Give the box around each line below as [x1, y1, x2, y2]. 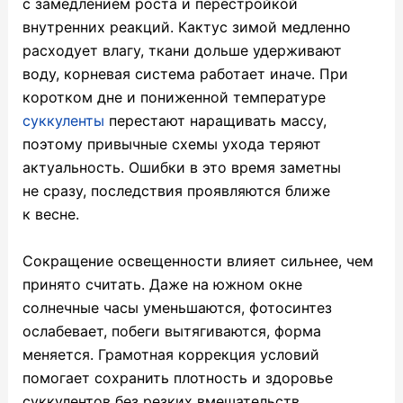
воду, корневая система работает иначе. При [22, 65, 348, 84]
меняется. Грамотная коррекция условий [22, 345, 319, 363]
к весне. [22, 205, 79, 224]
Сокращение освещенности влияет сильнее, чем [22, 251, 373, 270]
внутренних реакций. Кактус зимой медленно [22, 18, 351, 37]
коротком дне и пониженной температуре [22, 88, 326, 107]
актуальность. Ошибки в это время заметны [22, 158, 341, 177]
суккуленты [22, 112, 104, 130]
